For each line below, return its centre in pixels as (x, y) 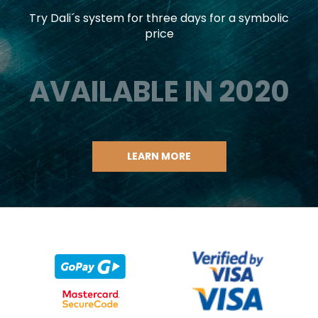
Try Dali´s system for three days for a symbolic (159, 18)
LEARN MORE (159, 157)
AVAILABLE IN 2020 (159, 92)
